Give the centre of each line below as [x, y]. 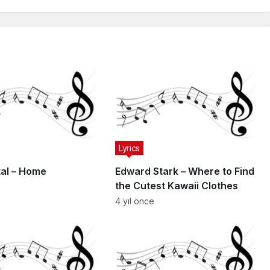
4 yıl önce [134, 201]
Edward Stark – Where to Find [184, 171]
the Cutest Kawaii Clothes [176, 186]
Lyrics [129, 148]
